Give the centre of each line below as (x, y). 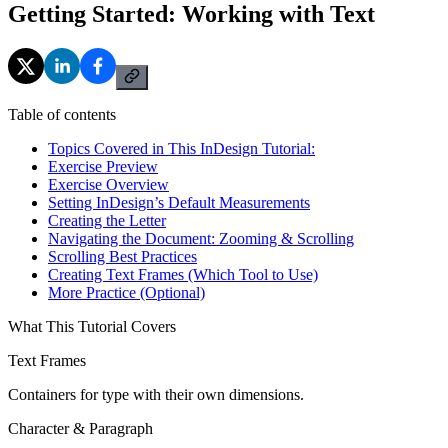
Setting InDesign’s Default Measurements (179, 202)
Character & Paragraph (80, 428)
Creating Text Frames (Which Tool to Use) (183, 274)
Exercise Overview (108, 184)
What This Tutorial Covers (92, 326)
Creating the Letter (107, 220)
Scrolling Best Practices (122, 256)
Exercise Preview (103, 166)
